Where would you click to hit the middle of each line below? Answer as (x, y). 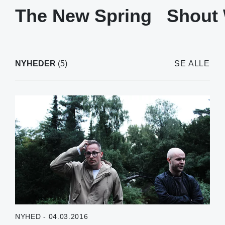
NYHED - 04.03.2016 (52, 217)
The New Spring (83, 16)
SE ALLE (192, 63)
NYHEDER (35, 63)
